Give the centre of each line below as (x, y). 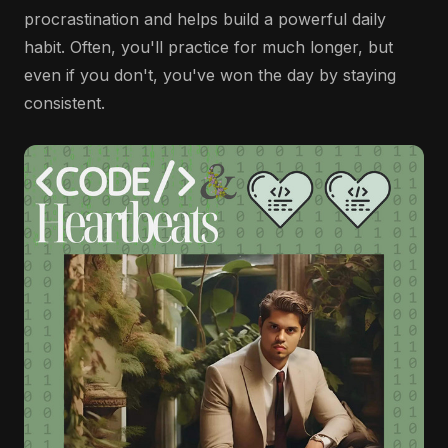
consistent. (64, 103)
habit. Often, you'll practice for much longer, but (208, 47)
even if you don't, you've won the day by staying (210, 75)
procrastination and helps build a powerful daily (205, 19)
